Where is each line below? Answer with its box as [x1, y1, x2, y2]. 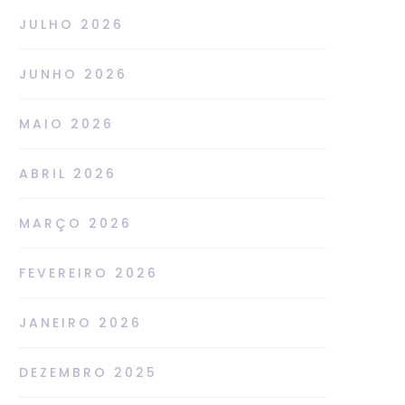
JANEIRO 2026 [19, 313, 142, 332]
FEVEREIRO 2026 [19, 263, 158, 282]
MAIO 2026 [19, 114, 114, 133]
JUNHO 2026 [19, 64, 127, 83]
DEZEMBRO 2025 [19, 363, 157, 381]
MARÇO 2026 [19, 213, 132, 232]
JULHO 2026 [19, 14, 124, 33]
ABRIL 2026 [19, 164, 117, 183]
